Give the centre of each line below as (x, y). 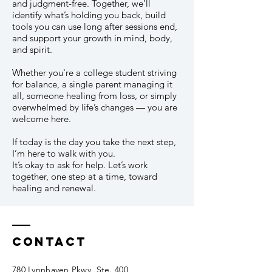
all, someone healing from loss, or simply (94, 96)
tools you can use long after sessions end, (95, 26)
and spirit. (32, 49)
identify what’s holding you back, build (89, 15)
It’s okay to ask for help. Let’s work (80, 165)
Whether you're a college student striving (94, 73)
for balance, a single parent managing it (92, 84)
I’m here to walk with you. (64, 153)
